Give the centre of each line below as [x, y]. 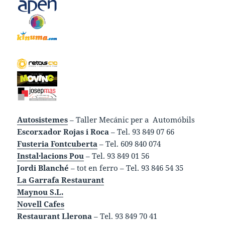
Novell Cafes [41, 204]
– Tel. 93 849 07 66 [142, 132]
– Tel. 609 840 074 [129, 144]
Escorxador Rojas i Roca [63, 132]
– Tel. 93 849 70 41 [125, 216]
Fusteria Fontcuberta [58, 144]
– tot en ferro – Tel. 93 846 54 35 [126, 168]
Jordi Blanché [43, 168]
